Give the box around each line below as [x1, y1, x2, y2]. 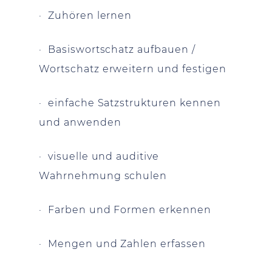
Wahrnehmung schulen [39, 169, 168, 182]
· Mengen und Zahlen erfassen [39, 237, 206, 250]
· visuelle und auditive [39, 150, 160, 162]
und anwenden [39, 116, 121, 128]
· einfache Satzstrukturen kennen [39, 97, 221, 109]
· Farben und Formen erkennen [39, 203, 211, 216]
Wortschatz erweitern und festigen [39, 63, 226, 75]
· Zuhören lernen [39, 9, 132, 21]
